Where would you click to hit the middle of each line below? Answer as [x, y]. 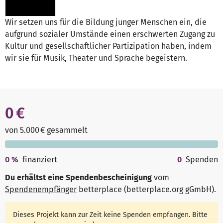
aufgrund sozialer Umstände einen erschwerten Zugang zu [110, 34]
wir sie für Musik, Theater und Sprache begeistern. [96, 58]
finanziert [40, 160]
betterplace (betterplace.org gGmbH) [145, 190]
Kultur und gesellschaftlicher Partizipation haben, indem [108, 46]
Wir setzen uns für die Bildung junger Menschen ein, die [106, 22]
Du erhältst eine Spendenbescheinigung [78, 178]
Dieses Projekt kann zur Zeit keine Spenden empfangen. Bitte [111, 215]
